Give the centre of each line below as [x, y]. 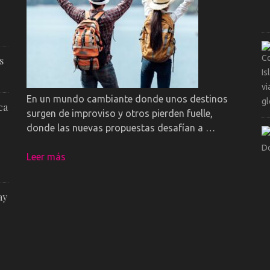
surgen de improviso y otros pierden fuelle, [119, 113]
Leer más [46, 156]
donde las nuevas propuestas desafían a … [121, 127]
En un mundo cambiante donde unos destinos [127, 99]
